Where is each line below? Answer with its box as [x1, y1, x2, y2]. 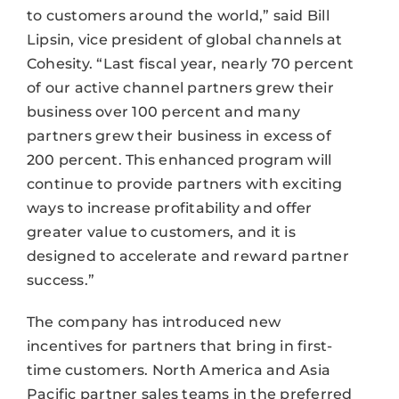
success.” [26, 271, 95, 289]
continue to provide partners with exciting [26, 175, 343, 192]
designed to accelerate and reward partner [26, 247, 349, 265]
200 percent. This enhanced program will [26, 151, 332, 168]
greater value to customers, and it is [26, 223, 296, 240]
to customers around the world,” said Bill [26, 6, 330, 24]
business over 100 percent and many [26, 102, 301, 120]
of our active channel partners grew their [26, 78, 334, 96]
